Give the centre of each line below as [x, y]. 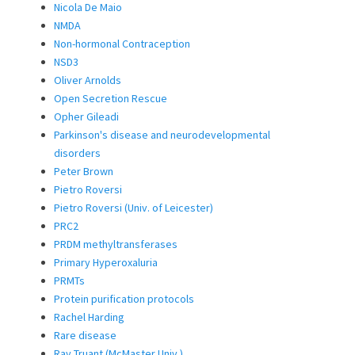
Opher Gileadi [86, 116]
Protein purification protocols [124, 298]
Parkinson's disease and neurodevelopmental [162, 134]
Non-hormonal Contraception [122, 43]
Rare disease [85, 335]
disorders [77, 153]
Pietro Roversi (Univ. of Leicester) [134, 207]
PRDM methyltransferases [116, 244]
